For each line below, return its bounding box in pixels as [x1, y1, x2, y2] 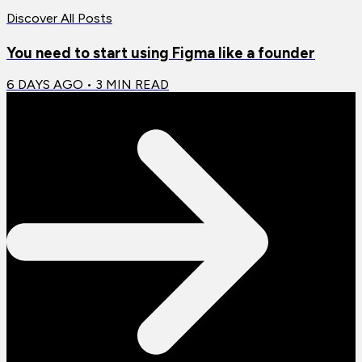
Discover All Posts [6, 10, 112, 26]
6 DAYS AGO [6, 77, 83, 93]
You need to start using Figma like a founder [6, 43, 315, 62]
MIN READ [103, 77, 169, 93]
